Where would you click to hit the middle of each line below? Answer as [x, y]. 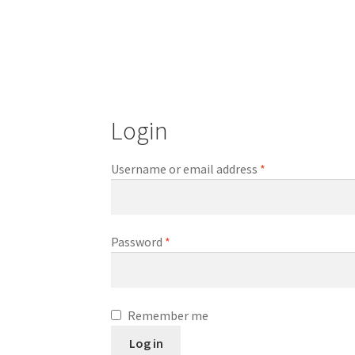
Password [138, 242]
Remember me [168, 315]
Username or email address [186, 168]
